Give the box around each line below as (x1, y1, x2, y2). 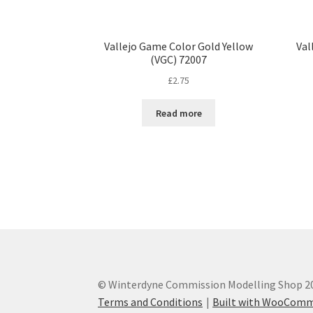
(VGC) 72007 (150, 52, 208, 67)
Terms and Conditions (98, 295, 203, 310)
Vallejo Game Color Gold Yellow (104, 39, 254, 54)
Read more (155, 106, 202, 119)
